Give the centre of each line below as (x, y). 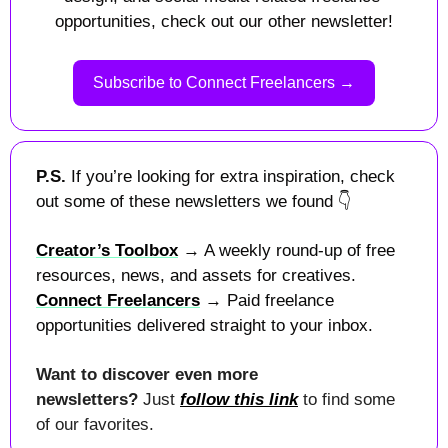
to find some (346, 399)
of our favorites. (95, 424)
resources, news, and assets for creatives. (196, 275)
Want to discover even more (147, 374)
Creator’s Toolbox (107, 250)
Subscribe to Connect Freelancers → (224, 82)
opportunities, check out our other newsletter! (224, 21)
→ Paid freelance (267, 300)
